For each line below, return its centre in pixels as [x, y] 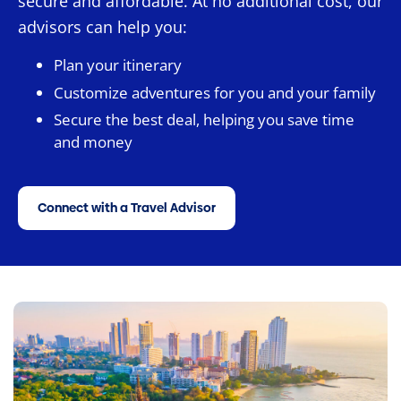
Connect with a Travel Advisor [127, 208]
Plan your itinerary [118, 64]
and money [93, 142]
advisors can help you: [102, 26]
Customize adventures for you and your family [215, 92]
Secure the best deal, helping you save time [204, 120]
